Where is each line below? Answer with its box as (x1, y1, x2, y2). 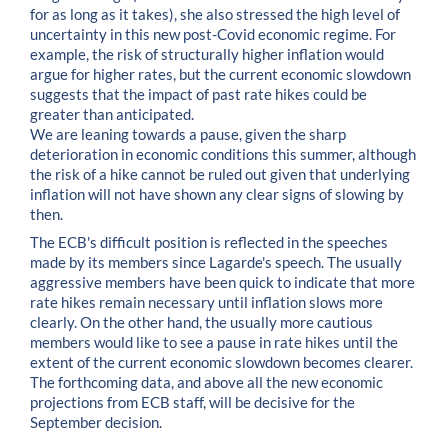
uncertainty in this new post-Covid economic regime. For (30, 25, 396, 43)
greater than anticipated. (30, 105, 194, 123)
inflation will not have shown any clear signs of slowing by (30, 185, 404, 203)
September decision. (30, 414, 162, 432)
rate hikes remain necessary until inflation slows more (30, 294, 383, 312)
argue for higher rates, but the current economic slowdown (30, 65, 411, 83)
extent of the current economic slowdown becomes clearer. (30, 354, 413, 372)
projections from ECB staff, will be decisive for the (30, 394, 355, 412)
